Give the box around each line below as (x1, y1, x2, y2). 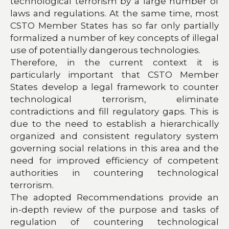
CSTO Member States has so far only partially (10, 20, 219, 31)
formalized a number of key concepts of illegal (10, 32, 219, 43)
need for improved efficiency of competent (10, 155, 219, 166)
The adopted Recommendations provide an (10, 192, 219, 202)
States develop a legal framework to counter (10, 81, 219, 92)
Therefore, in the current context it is (10, 57, 219, 67)
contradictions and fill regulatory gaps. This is (10, 106, 219, 117)
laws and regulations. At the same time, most (10, 8, 219, 18)
